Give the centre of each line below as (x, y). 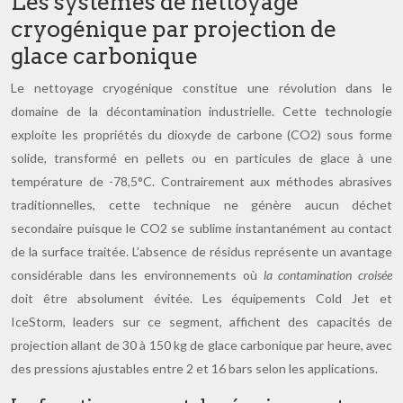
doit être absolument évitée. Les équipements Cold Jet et (201, 298)
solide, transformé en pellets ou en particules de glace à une (201, 158)
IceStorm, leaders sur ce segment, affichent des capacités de (201, 322)
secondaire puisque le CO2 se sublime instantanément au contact (201, 228)
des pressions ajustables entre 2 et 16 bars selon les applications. (194, 368)
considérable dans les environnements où (137, 275)
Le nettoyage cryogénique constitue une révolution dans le (201, 88)
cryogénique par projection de (174, 29)
